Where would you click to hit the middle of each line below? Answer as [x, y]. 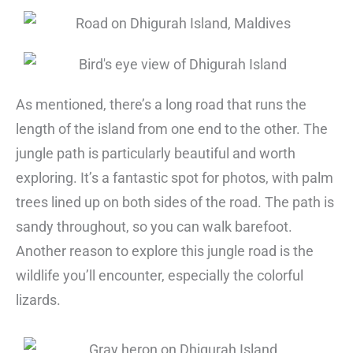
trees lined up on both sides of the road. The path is [175, 203]
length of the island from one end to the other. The [172, 129]
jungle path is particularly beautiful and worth [156, 154]
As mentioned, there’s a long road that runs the [161, 105]
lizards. [38, 300]
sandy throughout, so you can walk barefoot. [154, 227]
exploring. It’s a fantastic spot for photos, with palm [175, 178]
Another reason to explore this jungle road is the [165, 251]
